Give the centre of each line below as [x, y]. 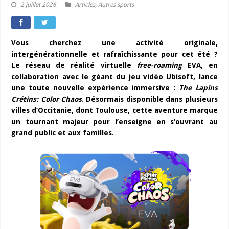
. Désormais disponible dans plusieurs [150, 99]
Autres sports [116, 5]
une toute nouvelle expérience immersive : [95, 88]
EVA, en [200, 65]
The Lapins [198, 88]
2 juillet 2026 [39, 5]
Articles [85, 5]
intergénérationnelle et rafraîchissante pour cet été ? [114, 54]
